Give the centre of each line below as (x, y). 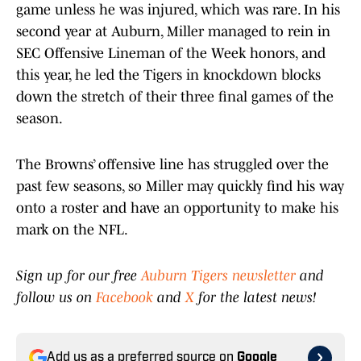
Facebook (124, 298)
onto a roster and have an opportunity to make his (177, 208)
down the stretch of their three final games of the (175, 97)
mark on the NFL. (72, 230)
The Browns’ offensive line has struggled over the (172, 165)
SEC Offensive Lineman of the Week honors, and (171, 54)
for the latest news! (255, 298)
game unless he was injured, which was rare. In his (178, 10)
